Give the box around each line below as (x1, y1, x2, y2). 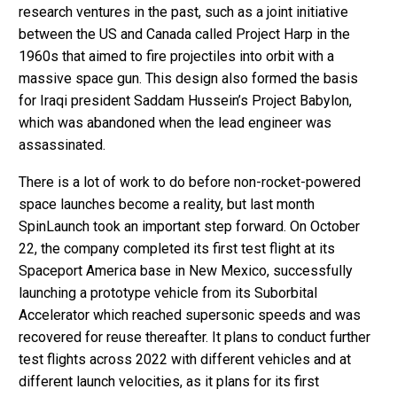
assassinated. (19, 136, 105, 153)
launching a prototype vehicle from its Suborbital (19, 284, 317, 302)
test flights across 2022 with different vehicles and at (19, 351, 351, 369)
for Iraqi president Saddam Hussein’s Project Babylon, (19, 91, 352, 109)
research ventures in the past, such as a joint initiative (19, 3, 348, 20)
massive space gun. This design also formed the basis (19, 69, 358, 87)
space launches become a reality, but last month (19, 196, 315, 214)
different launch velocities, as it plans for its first (19, 373, 319, 391)
